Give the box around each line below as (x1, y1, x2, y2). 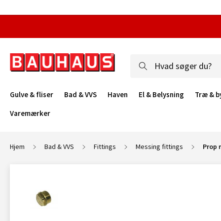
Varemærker (10, 109, 50, 118)
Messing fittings (136, 142, 183, 151)
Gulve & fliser (10, 90, 53, 99)
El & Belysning (139, 90, 184, 99)
